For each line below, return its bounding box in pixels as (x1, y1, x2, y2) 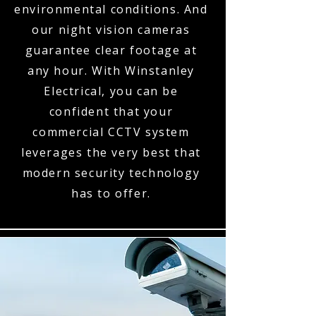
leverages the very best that (21, 145, 201, 160)
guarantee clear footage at (25, 42, 197, 58)
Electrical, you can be (44, 83, 178, 99)
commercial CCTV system (32, 124, 190, 140)
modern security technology (22, 165, 200, 181)
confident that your (49, 104, 174, 119)
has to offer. (71, 186, 151, 201)
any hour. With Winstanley (27, 63, 195, 78)
